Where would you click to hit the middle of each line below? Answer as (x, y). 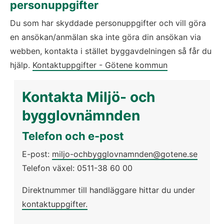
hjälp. (21, 65)
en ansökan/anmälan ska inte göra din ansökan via (105, 37)
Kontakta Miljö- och (88, 97)
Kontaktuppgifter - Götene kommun (100, 65)
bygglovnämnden (81, 115)
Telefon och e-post (73, 136)
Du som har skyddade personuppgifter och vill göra (108, 23)
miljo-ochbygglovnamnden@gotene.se (125, 154)
